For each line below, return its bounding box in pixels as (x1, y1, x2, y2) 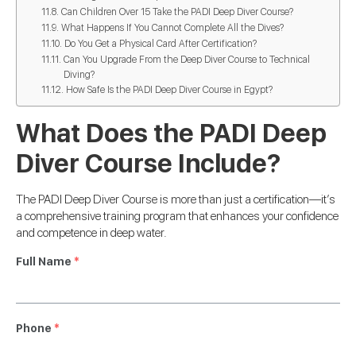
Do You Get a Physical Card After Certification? (64, 37, 257, 49)
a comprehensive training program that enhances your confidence (16, 208, 339, 223)
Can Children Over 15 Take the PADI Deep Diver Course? (60, 5, 293, 17)
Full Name (16, 255, 72, 269)
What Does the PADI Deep (16, 118, 327, 149)
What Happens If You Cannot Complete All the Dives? (60, 21, 284, 33)
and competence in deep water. (16, 225, 167, 240)
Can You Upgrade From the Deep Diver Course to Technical (63, 52, 310, 65)
